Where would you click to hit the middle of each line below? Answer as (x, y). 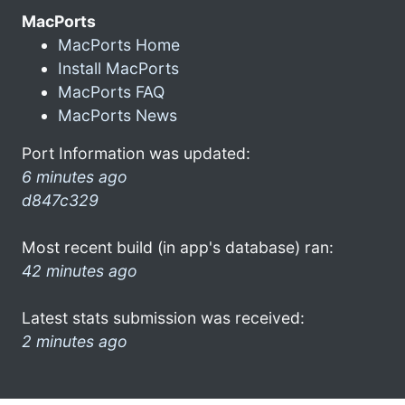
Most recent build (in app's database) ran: (178, 247)
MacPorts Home (119, 44)
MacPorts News (118, 115)
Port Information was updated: (136, 153)
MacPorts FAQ (111, 91)
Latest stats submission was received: (163, 317)
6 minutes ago (75, 176)
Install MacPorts (118, 68)
